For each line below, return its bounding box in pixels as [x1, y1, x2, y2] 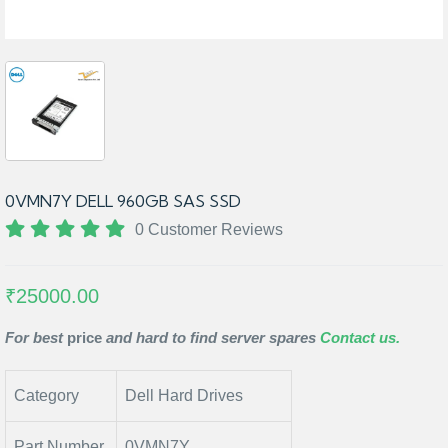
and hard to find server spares [102, 329, 320, 346]
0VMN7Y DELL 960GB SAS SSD [5, 191, 241, 211]
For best [5, 329, 63, 346]
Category [14, 387, 79, 404]
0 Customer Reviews [135, 221, 283, 238]
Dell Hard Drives [125, 387, 243, 404]
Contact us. [320, 329, 400, 346]
